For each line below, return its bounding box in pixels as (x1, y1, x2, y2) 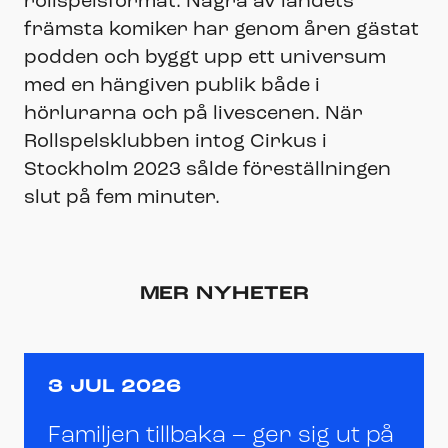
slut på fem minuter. (24, 187, 220, 208)
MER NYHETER (139, 284, 309, 304)
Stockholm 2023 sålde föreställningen (24, 159, 391, 180)
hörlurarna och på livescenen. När (24, 103, 363, 124)
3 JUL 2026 (48, 377, 181, 397)
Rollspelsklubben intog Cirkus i (24, 131, 327, 152)
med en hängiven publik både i (24, 75, 320, 96)
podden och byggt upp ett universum (24, 47, 386, 68)
